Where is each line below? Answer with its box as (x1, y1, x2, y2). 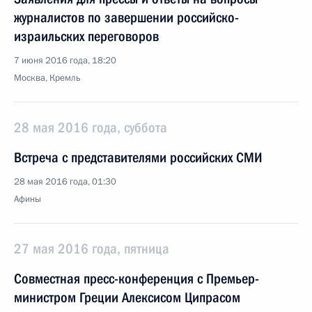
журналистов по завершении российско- (14, 9, 239, 26)
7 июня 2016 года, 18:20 (14, 54, 116, 67)
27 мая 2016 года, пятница (14, 240, 169, 257)
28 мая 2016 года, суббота (14, 119, 167, 136)
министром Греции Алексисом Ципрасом (14, 289, 240, 306)
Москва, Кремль (14, 72, 81, 84)
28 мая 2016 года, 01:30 (14, 175, 116, 188)
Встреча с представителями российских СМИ (14, 149, 263, 166)
